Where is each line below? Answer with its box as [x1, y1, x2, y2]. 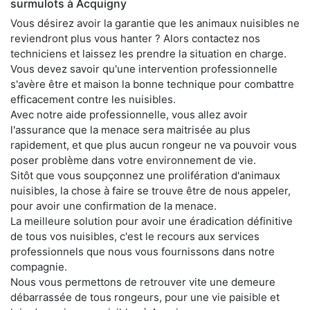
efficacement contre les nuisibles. [10, 93, 176, 107]
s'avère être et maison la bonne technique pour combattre [10, 77, 294, 91]
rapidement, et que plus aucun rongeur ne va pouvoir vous [10, 138, 297, 152]
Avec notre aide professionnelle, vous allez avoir [10, 108, 248, 122]
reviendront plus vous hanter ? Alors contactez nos [10, 32, 260, 46]
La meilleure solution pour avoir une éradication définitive [10, 215, 293, 228]
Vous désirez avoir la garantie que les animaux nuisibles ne [10, 17, 300, 30]
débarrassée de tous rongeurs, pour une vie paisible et [10, 291, 280, 304]
